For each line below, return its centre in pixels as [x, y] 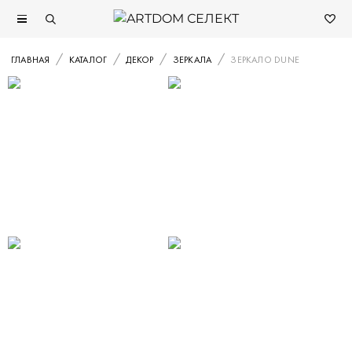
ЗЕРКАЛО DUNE [265, 60]
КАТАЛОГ [88, 60]
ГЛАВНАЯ [31, 60]
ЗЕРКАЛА [192, 60]
